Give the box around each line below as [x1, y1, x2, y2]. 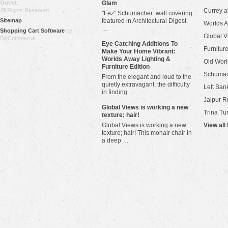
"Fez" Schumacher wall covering [102, 10, 192, 17]
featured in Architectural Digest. [102, 17, 188, 24]
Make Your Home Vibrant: [102, 48, 176, 55]
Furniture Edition [102, 63, 150, 70]
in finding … [102, 89, 135, 96]
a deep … [102, 137, 129, 144]
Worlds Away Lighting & [102, 55, 170, 63]
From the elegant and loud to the [102, 73, 191, 80]
